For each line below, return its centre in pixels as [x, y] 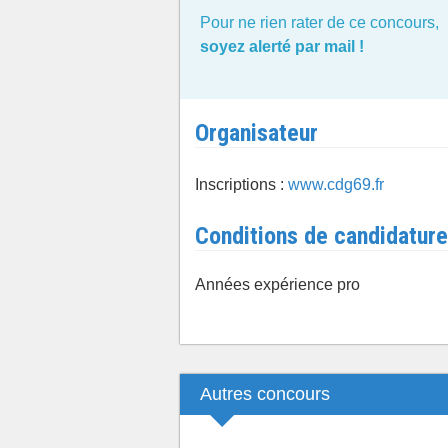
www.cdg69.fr [336, 184]
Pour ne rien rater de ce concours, [319, 22]
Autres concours [265, 393]
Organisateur [256, 132]
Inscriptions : [241, 184]
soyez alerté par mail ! [282, 46]
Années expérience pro [277, 284]
